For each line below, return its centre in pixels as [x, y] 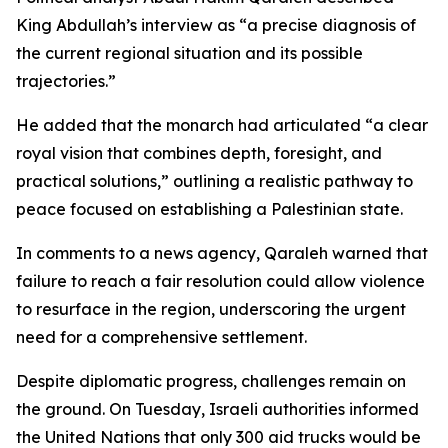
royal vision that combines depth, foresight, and [199, 153]
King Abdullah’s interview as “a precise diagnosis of [216, 25]
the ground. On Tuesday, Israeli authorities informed [217, 409]
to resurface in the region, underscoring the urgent [211, 309]
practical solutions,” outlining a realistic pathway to [214, 181]
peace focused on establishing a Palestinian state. [209, 209]
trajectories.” [66, 81]
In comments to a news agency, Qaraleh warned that [222, 253]
